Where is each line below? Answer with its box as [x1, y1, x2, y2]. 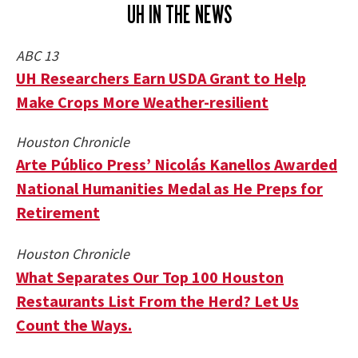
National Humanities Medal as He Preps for [16, 178, 323, 198]
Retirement [16, 202, 100, 222]
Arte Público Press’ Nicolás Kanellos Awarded [16, 154, 337, 174]
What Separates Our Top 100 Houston [16, 267, 284, 287]
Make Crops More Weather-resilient [16, 92, 268, 112]
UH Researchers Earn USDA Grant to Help [16, 68, 306, 88]
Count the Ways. [16, 315, 132, 335]
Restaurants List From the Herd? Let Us [16, 291, 299, 311]
